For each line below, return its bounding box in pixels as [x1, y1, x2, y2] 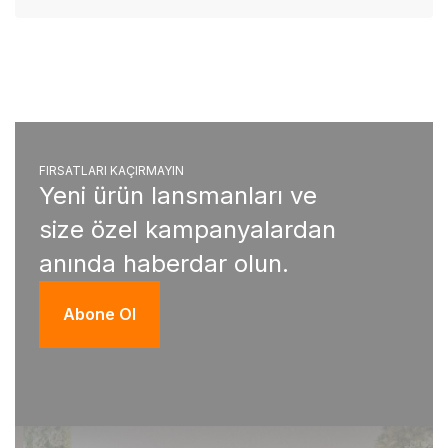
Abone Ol [63, 303, 136, 324]
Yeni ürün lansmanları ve [39, 180, 317, 210]
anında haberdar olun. [39, 248, 289, 278]
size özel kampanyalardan [39, 214, 336, 244]
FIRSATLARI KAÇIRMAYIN [39, 162, 184, 178]
